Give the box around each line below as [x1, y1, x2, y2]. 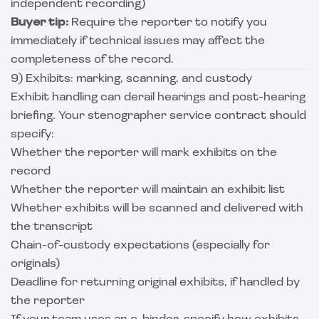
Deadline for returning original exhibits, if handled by [11, 277, 300, 288]
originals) [11, 258, 60, 270]
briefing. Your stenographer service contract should [11, 110, 306, 122]
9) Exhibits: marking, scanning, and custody [11, 73, 252, 85]
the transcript [11, 221, 93, 233]
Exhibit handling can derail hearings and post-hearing [11, 92, 305, 103]
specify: [11, 129, 54, 140]
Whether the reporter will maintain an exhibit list [11, 184, 285, 196]
